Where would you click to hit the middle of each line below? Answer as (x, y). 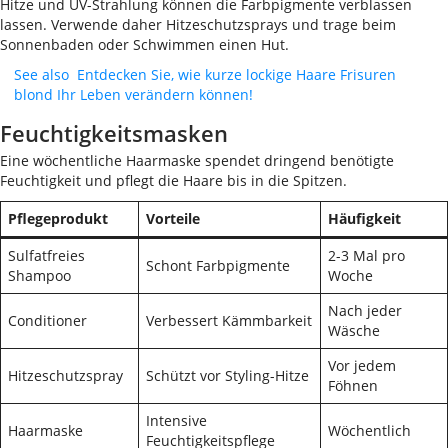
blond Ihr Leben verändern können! (133, 94)
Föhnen (353, 385)
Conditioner (47, 320)
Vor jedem (362, 365)
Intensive (176, 420)
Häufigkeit (364, 218)
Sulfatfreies (46, 255)
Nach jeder (365, 310)
